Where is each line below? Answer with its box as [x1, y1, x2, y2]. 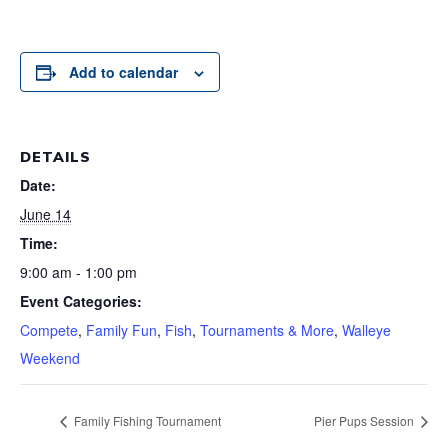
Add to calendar [69, 62, 178, 82]
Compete [20, 320, 78, 340]
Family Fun [86, 320, 157, 340]
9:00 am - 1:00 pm [20, 262, 137, 282]
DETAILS [20, 148, 91, 166]
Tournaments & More [200, 320, 334, 340]
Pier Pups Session [314, 411, 417, 429]
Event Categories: [20, 291, 142, 311]
